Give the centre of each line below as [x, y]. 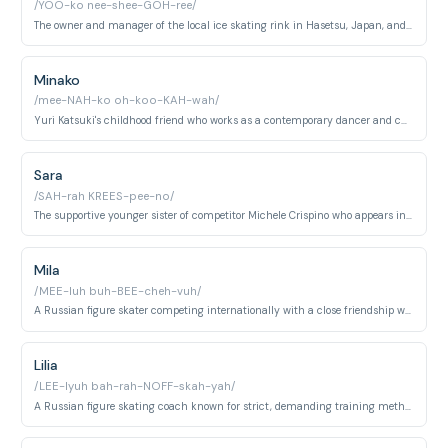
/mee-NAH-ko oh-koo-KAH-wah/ [127, 101]
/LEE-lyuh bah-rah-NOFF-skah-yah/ [135, 386]
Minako [57, 79]
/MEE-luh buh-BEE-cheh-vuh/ [118, 291]
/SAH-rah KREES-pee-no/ [104, 196]
